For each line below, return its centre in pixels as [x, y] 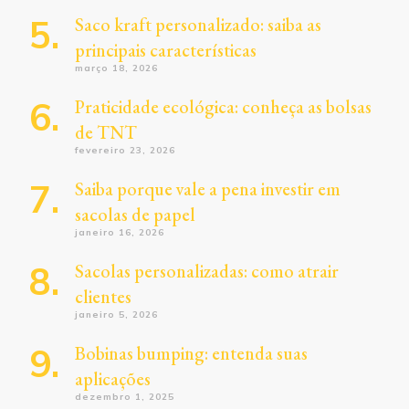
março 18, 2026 [116, 68]
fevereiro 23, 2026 [125, 150]
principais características [166, 50]
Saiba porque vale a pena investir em [208, 189]
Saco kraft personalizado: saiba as [198, 24]
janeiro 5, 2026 [116, 314]
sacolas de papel [135, 214]
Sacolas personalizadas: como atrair [207, 271]
